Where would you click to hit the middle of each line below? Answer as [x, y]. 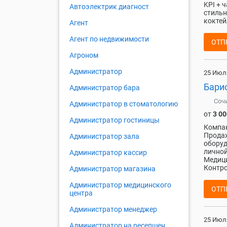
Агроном [84, 55]
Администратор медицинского [120, 185]
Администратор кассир [108, 153]
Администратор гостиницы [115, 120]
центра [81, 193]
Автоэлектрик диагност [109, 7]
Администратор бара [105, 88]
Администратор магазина [112, 169]
